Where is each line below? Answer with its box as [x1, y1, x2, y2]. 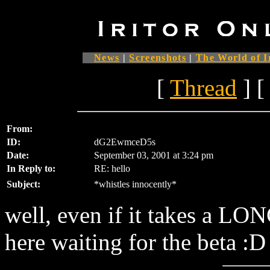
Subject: [7, 179, 40, 189]
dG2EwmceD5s [94, 137, 155, 147]
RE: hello [94, 163, 130, 174]
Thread [170, 75, 237, 101]
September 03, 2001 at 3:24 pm [94, 150, 213, 160]
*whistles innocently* [94, 179, 177, 189]
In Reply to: [7, 163, 55, 174]
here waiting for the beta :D [5, 229, 266, 255]
